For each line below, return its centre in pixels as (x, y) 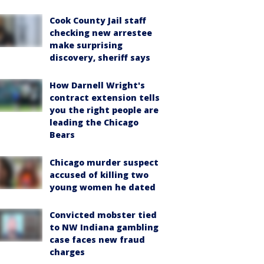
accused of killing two (99, 175)
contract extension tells (105, 98)
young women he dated (103, 187)
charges (67, 252)
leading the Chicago (94, 122)
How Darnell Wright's (97, 85)
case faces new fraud (97, 240)
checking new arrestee (101, 33)
